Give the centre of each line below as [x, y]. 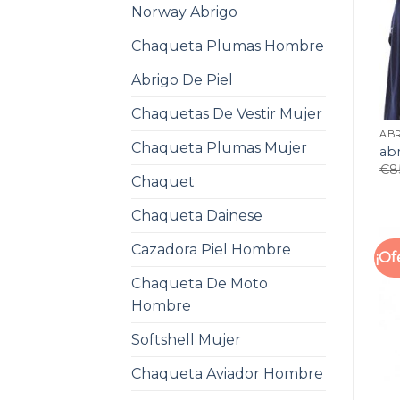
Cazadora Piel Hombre [211, 249]
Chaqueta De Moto [200, 283]
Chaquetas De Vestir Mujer [227, 113]
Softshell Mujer [186, 339]
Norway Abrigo [184, 12]
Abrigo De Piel [182, 79]
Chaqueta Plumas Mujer [219, 147]
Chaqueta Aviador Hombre [227, 373]
